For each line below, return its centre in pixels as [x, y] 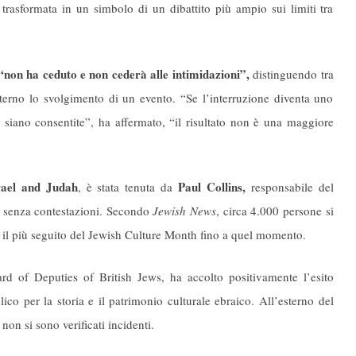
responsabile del [289, 187]
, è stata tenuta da [128, 187]
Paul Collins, [211, 187]
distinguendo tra [291, 74]
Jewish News [185, 211]
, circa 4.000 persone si [275, 211]
